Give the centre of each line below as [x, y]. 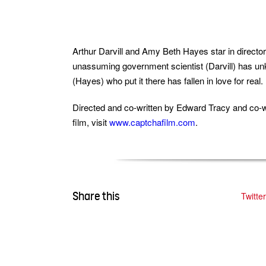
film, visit [91, 122]
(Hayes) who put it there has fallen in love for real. [168, 80]
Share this [96, 195]
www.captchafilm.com [152, 122]
